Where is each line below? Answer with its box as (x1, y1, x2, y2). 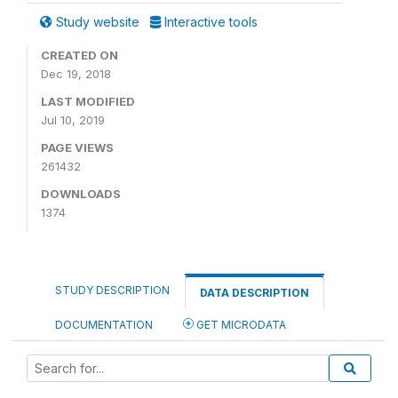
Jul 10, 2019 (41, 113, 105, 127)
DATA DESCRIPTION (200, 286, 309, 299)
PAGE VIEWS (41, 140, 114, 155)
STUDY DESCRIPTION (55, 283, 170, 297)
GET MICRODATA (194, 318, 286, 331)
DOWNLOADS (41, 187, 121, 201)
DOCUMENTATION (55, 318, 153, 331)
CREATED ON (41, 48, 118, 62)
